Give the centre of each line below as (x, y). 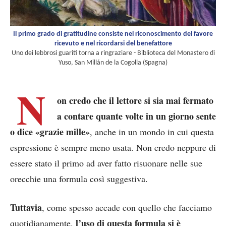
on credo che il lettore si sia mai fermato (135, 100)
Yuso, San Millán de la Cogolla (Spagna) (113, 63)
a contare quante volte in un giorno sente (136, 116)
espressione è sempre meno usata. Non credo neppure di (113, 147)
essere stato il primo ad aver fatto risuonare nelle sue (106, 163)
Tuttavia (26, 207)
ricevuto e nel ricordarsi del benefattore (113, 43)
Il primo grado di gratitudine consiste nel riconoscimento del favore (113, 34)
